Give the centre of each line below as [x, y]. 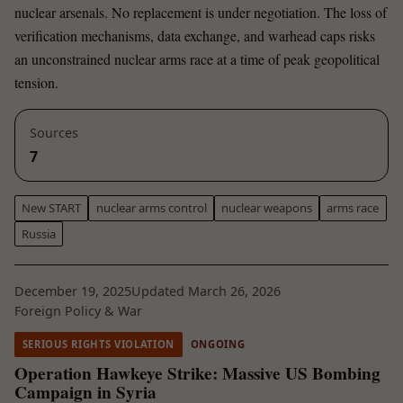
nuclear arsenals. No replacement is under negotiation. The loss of [201, 12]
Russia [39, 233]
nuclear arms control [151, 208]
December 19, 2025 [73, 291]
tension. [36, 82]
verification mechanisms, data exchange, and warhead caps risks [195, 35]
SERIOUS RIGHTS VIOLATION [98, 345]
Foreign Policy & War [78, 310]
